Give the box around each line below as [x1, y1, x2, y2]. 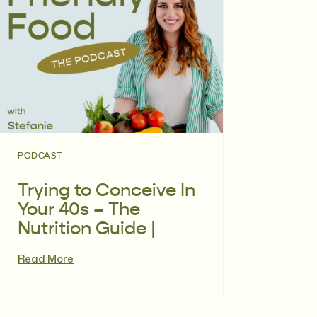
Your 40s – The [18, 202, 140, 219]
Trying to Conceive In [18, 183, 195, 200]
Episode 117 [18, 240, 114, 258]
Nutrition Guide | [18, 221, 156, 238]
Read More [18, 251, 74, 266]
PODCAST [18, 152, 62, 161]
